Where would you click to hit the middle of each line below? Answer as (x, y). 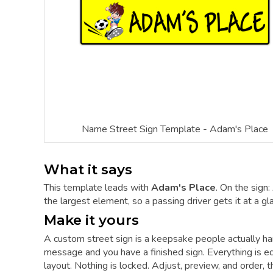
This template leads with (97, 188)
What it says (88, 169)
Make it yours (91, 220)
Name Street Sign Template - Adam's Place (175, 129)
